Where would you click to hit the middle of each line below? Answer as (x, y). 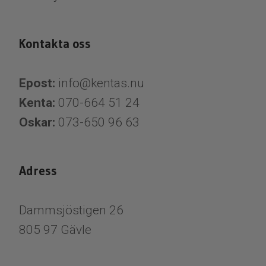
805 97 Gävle (55, 229)
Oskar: (39, 122)
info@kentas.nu (101, 83)
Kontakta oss (55, 44)
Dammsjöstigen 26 (71, 210)
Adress (38, 171)
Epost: (37, 83)
